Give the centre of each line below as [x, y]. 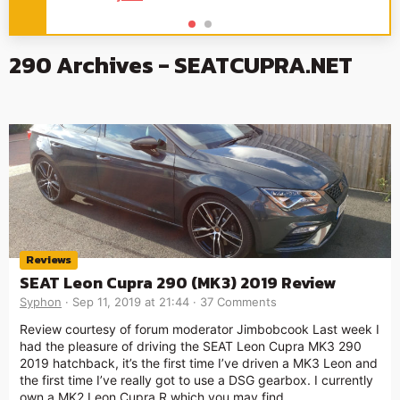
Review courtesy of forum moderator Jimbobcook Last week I [200, 329]
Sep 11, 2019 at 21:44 [131, 301]
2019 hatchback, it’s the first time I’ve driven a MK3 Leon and [199, 362]
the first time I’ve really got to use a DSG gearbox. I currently [196, 379]
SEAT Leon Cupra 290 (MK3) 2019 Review [178, 282]
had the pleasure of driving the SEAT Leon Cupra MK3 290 [191, 346]
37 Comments [238, 301]
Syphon [41, 301]
